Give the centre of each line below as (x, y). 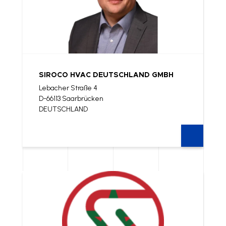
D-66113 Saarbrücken (71, 98)
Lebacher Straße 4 (68, 88)
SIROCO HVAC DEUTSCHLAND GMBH (106, 75)
